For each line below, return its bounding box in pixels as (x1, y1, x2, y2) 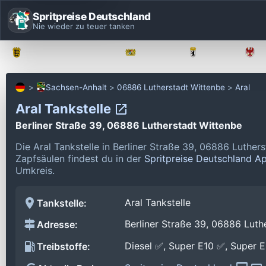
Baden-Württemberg (30, 47, 108, 57)
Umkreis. (15, 164, 55, 176)
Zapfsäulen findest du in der (15, 152, 144, 164)
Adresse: (37, 218, 78, 231)
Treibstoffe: (37, 240, 90, 253)
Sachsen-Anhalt (46, 83, 107, 92)
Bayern (144, 47, 170, 57)
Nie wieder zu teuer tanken (33, 21, 135, 31)
